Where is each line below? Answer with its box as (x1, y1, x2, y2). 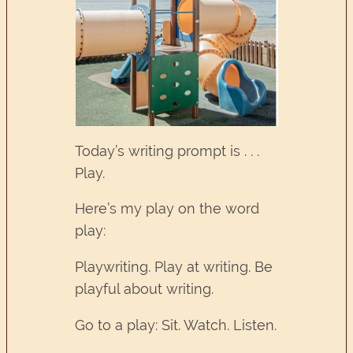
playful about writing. (75, 280, 214, 297)
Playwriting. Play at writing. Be (75, 258, 273, 275)
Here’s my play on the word (75, 200, 260, 217)
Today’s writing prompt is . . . (75, 142, 260, 159)
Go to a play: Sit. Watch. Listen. (75, 316, 277, 333)
